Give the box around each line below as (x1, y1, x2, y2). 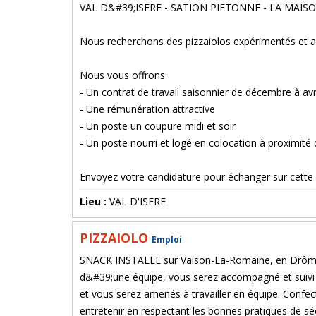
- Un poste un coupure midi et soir (80, 119, 236, 133)
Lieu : (80, 195, 109, 208)
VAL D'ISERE (109, 195, 166, 208)
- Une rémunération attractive (80, 102, 215, 116)
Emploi (152, 233, 182, 245)
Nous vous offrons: (80, 68, 167, 82)
